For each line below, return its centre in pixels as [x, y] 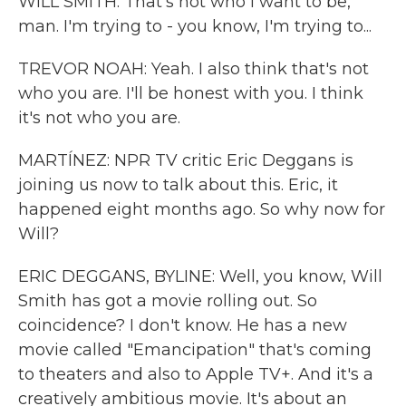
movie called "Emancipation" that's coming [195, 350]
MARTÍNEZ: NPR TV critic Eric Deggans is [186, 160]
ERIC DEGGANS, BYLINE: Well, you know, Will [200, 276]
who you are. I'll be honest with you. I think [191, 93]
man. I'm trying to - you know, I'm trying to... [195, 26]
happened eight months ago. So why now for [202, 209]
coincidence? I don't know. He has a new [183, 325]
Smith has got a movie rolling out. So [168, 301]
